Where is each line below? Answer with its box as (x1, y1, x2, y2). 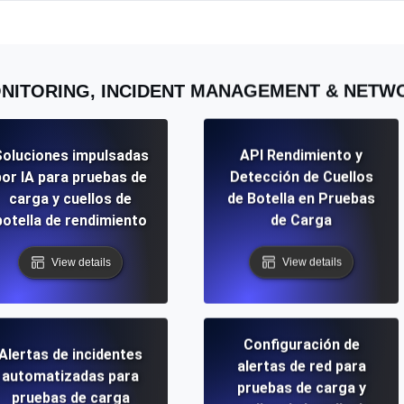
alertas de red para (236, 357, 366, 375)
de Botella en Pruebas (227, 189, 375, 207)
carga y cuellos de (9, 189, 132, 207)
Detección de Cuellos (229, 168, 373, 186)
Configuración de (243, 335, 360, 353)
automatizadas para (2, 367, 139, 385)
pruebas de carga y (236, 379, 366, 397)
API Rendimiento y (240, 146, 363, 164)
